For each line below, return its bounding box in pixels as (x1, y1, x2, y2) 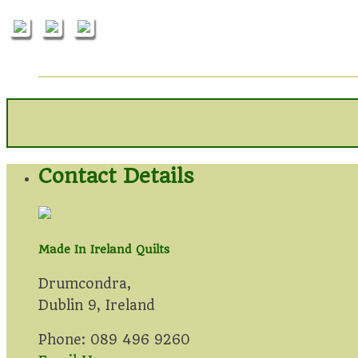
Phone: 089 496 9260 (38, 332, 190, 348)
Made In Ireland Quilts (38, 242, 169, 256)
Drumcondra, (38, 276, 131, 292)
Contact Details (38, 163, 194, 188)
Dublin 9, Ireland (38, 297, 155, 314)
